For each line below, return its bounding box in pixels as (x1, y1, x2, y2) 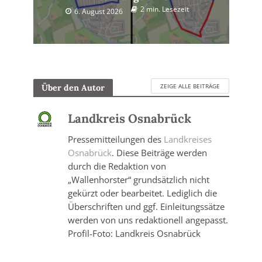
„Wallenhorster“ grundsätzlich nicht (67, 174, 209, 185)
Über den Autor (41, 82, 105, 93)
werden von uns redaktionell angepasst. (67, 214, 228, 226)
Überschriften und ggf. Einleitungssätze (67, 201, 225, 212)
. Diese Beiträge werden (111, 147, 207, 158)
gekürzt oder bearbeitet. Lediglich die (67, 187, 217, 199)
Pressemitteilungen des (67, 133, 164, 145)
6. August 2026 (74, 7, 123, 16)
